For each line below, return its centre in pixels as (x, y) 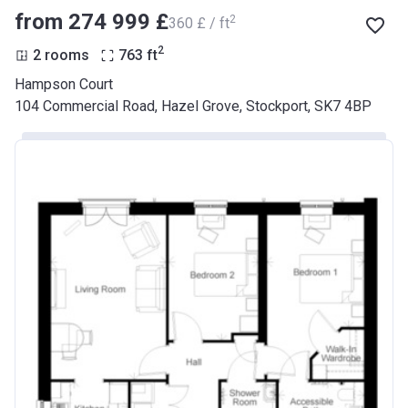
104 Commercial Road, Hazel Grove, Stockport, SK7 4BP (193, 106)
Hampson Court (64, 84)
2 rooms (61, 55)
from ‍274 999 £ (92, 21)
